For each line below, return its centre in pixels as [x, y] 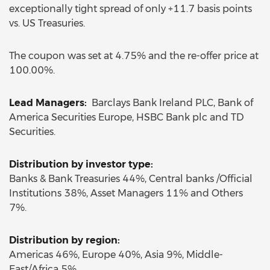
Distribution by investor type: [81, 164]
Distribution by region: [64, 240]
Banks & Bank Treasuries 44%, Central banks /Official [131, 179]
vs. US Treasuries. [47, 23]
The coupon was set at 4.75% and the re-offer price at [134, 56]
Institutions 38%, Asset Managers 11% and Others [126, 193]
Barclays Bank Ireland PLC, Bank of [171, 103]
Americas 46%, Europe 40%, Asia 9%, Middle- [116, 255]
